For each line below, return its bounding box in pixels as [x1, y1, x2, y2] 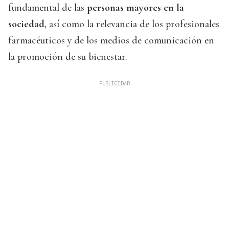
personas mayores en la [87, 2, 184, 14]
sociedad [8, 18, 44, 31]
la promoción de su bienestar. [8, 51, 127, 63]
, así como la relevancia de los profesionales [44, 18, 219, 31]
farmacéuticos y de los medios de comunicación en [8, 34, 214, 47]
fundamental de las [8, 2, 87, 14]
